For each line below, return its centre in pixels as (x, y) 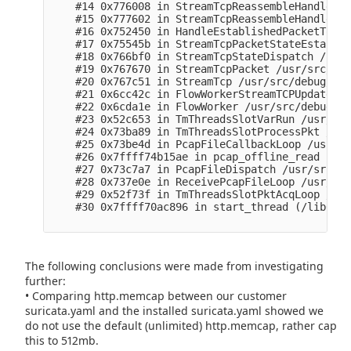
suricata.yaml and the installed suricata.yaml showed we (175, 310)
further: (46, 280)
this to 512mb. (62, 340)
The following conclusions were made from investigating (175, 266)
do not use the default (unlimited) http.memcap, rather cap (181, 325)
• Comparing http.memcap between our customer (156, 295)
